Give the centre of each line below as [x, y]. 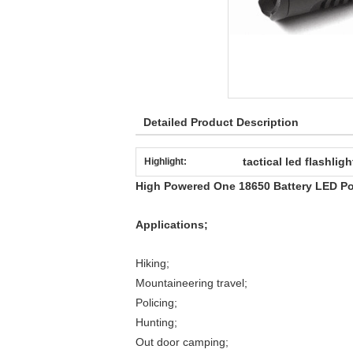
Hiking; [152, 263]
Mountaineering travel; [191, 283]
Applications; [172, 225]
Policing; [156, 303]
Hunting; [156, 322]
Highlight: [165, 162]
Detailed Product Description [221, 122]
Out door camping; [182, 342]
